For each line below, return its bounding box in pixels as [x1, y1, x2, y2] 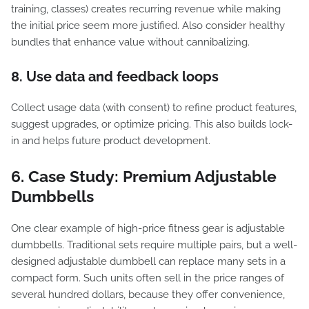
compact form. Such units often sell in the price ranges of [11, 272, 284, 284]
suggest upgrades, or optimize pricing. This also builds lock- [11, 118, 292, 130]
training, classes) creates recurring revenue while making [11, 3, 281, 15]
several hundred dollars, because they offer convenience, [11, 288, 285, 301]
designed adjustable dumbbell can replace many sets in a [11, 255, 286, 268]
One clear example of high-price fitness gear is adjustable [11, 222, 285, 235]
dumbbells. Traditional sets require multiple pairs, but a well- [11, 239, 297, 251]
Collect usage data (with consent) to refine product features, [11, 101, 297, 114]
